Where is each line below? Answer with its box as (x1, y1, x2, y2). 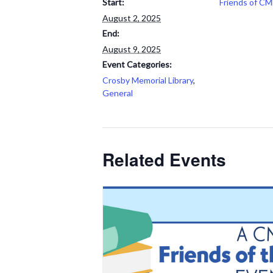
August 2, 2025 (102, 13, 161, 23)
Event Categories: (102, 59, 172, 69)
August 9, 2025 (102, 44, 161, 54)
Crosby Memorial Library (102, 75, 193, 85)
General (102, 88, 133, 98)
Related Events (102, 147, 226, 172)
